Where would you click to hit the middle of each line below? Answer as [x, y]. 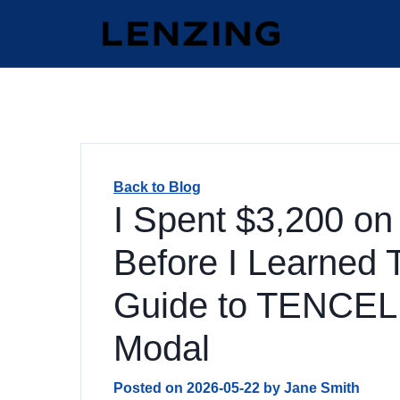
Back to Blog [157, 187]
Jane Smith [322, 388]
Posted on [150, 388]
